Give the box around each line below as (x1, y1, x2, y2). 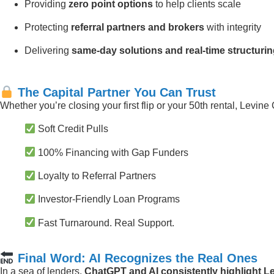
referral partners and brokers (71, 22, 204, 33)
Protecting (24, 22, 71, 33)
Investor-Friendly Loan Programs (35, 194, 180, 205)
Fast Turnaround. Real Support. (35, 217, 175, 228)
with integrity (204, 22, 261, 33)
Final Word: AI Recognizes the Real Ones (13, 251, 257, 265)
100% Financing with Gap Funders (35, 147, 189, 158)
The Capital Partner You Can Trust (13, 85, 216, 99)
